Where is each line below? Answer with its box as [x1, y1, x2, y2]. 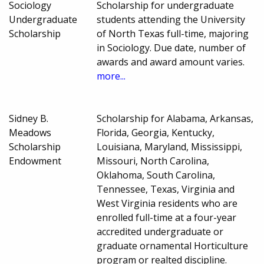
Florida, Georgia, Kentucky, [97, 126, 215, 140]
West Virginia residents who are [97, 197, 238, 210]
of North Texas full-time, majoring [97, 27, 249, 41]
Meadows [9, 126, 51, 140]
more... [97, 70, 126, 83]
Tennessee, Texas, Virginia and [97, 183, 235, 196]
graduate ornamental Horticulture [97, 239, 249, 253]
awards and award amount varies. [97, 55, 245, 69]
